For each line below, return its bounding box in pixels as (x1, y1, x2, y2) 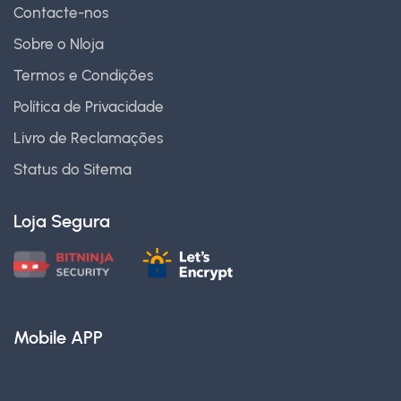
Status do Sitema (13, 160, 132, 179)
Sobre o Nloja (13, 35, 104, 54)
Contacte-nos (13, 4, 109, 22)
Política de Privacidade (13, 98, 164, 116)
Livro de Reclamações (13, 129, 164, 148)
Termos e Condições (13, 66, 154, 85)
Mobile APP (13, 327, 103, 349)
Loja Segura (13, 210, 110, 233)
